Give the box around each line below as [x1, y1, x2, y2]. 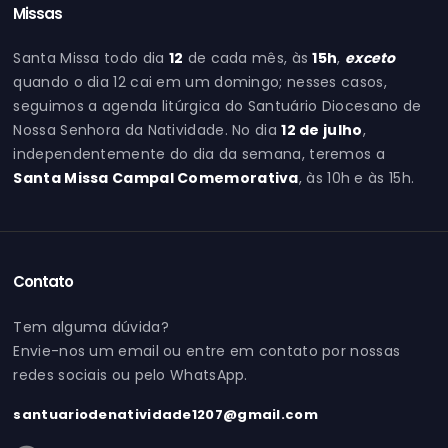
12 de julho [281, 120, 363, 141]
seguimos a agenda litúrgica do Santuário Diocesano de [13, 96, 422, 117]
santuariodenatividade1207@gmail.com [13, 404, 318, 424]
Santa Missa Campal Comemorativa [13, 168, 299, 189]
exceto [344, 48, 396, 69]
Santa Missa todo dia [13, 48, 169, 69]
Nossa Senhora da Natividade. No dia [13, 120, 282, 141]
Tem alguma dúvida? [13, 316, 169, 337]
